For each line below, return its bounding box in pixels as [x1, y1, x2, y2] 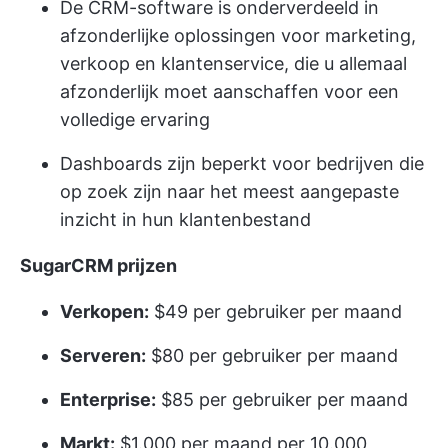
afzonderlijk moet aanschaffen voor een [60, 80, 399, 102]
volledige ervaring [60, 108, 210, 130]
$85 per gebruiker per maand [156, 388, 408, 410]
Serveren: [60, 344, 146, 366]
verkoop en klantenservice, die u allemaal [60, 52, 407, 74]
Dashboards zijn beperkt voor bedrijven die [60, 152, 424, 174]
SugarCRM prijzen [20, 254, 177, 276]
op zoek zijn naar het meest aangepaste [60, 180, 399, 202]
